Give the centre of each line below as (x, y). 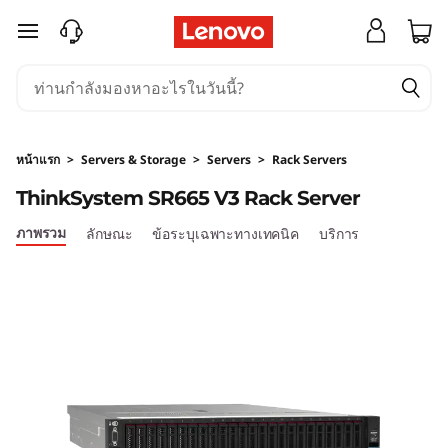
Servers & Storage (133, 159)
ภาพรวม (41, 232)
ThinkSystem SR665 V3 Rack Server (188, 198)
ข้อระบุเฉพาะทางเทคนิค (225, 233)
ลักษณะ (109, 233)
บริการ (339, 233)
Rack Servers (309, 159)
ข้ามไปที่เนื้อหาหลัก (84, 43)
